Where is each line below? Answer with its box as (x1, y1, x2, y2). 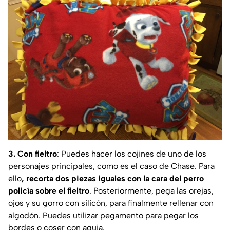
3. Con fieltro (8, 148, 57, 159)
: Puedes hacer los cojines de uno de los (57, 148, 206, 159)
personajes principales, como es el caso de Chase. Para (8, 161, 215, 171)
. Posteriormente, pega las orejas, (89, 185, 214, 196)
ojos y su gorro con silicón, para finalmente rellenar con (8, 198, 214, 208)
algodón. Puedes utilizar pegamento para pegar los (8, 210, 199, 220)
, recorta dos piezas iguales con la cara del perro (22, 173, 204, 183)
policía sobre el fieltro (8, 185, 89, 196)
